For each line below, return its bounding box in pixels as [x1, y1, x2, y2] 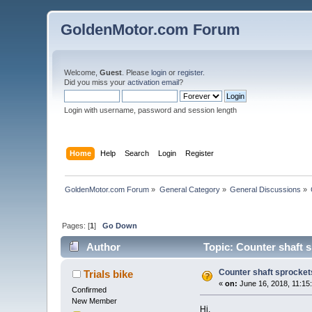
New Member [72, 297, 118, 306]
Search [124, 148, 149, 157]
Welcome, [64, 68, 100, 77]
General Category [159, 185, 220, 194]
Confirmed [72, 286, 107, 295]
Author [86, 241, 120, 253]
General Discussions [230, 185, 302, 194]
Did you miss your [64, 78, 128, 86]
